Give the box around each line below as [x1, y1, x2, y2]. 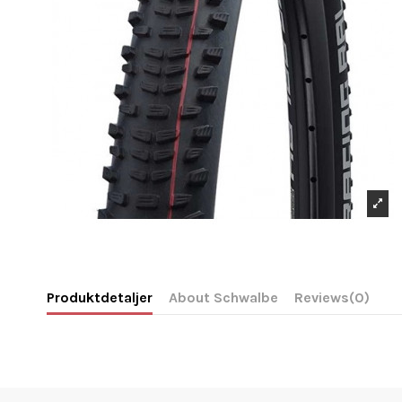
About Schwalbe [169, 289, 278, 307]
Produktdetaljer [47, 289, 153, 307]
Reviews [294, 289, 349, 307]
